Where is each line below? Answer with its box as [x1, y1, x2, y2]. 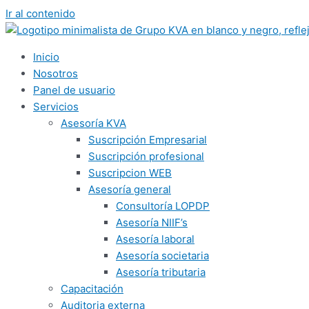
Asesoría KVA [61, 117, 126, 130]
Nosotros [33, 67, 78, 80]
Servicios [33, 100, 79, 113]
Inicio [33, 50, 59, 63]
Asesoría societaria [116, 249, 209, 262]
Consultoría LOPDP [116, 199, 210, 212]
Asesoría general [88, 183, 171, 196]
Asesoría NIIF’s [116, 216, 188, 229]
